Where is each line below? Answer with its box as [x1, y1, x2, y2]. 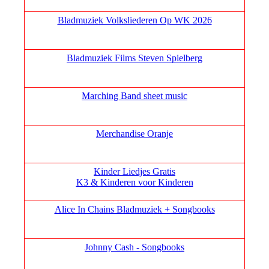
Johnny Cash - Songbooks [85, 242, 184, 253]
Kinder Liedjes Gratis [94, 166, 175, 177]
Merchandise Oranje [96, 128, 173, 139]
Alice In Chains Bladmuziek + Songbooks [54, 204, 215, 215]
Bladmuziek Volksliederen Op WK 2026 [57, 15, 212, 26]
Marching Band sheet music [82, 91, 187, 101]
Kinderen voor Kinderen [100, 177, 193, 188]
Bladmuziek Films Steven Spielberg [67, 53, 202, 64]
